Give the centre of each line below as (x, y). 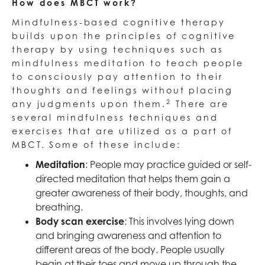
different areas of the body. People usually (130, 250)
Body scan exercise (80, 222)
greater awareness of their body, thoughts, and (142, 193)
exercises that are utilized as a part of (123, 131)
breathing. (59, 207)
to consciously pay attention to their (117, 77)
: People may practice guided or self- (168, 165)
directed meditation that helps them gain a (133, 179)
